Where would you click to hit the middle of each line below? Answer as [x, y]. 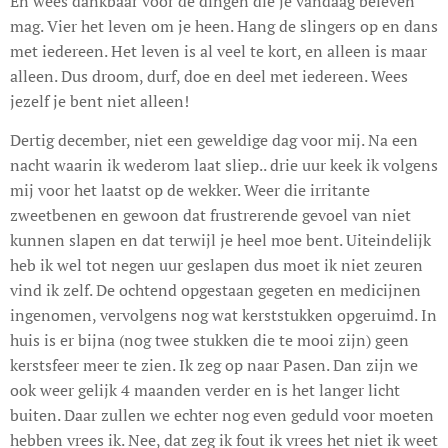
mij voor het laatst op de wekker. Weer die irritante [190, 189]
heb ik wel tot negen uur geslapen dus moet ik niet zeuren [216, 264]
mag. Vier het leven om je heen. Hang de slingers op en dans [224, 25]
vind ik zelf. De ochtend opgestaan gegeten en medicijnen [215, 289]
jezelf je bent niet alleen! [99, 100]
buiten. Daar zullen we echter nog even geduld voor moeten [222, 414]
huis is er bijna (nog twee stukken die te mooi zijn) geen [209, 339]
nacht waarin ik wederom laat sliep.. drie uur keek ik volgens [224, 164]
